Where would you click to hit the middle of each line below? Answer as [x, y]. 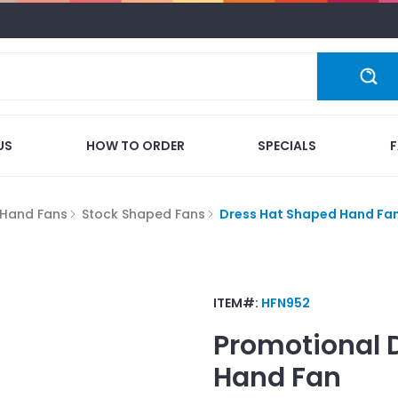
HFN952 [286, 302]
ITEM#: [237, 302]
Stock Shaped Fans [143, 214]
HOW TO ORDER [135, 145]
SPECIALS [287, 145]
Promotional [297, 345]
